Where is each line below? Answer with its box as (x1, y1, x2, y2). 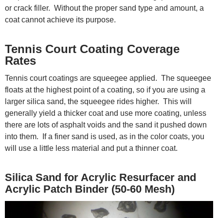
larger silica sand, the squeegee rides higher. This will (5, 97, 192, 106)
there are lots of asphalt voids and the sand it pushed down (5, 120, 207, 129)
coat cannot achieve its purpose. (5, 15, 116, 24)
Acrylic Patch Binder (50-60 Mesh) (5, 182, 175, 195)
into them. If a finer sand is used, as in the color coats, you (5, 132, 204, 141)
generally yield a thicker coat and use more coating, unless (5, 109, 206, 117)
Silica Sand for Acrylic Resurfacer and (5, 171, 196, 183)
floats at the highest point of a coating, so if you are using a (5, 85, 205, 94)
